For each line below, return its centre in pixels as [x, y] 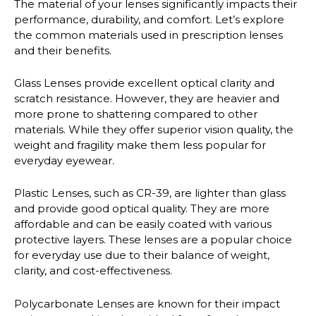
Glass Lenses [48, 83]
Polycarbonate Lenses [74, 303]
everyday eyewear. [64, 160]
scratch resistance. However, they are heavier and [147, 98]
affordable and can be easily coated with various [143, 224]
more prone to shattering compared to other [136, 114]
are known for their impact [207, 303]
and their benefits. [63, 50]
